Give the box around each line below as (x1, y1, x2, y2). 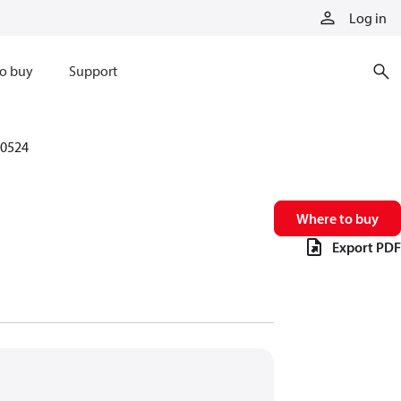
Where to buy (296, 209, 379, 227)
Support (68, 62, 117, 80)
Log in (349, 9, 387, 27)
